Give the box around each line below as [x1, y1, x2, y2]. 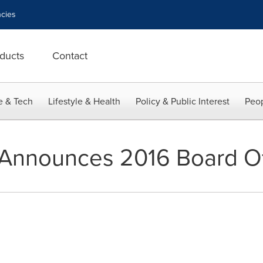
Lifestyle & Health [48, 95, 120, 108]
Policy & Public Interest [136, 95, 230, 108]
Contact [52, 48, 87, 63]
